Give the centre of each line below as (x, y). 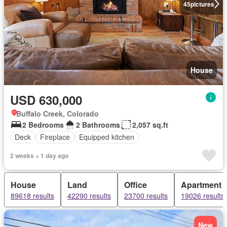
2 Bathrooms (98, 124)
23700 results (146, 195)
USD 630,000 (46, 100)
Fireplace (55, 137)
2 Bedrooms (43, 124)
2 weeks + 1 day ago (39, 155)
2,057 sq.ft (150, 124)
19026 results (203, 195)
